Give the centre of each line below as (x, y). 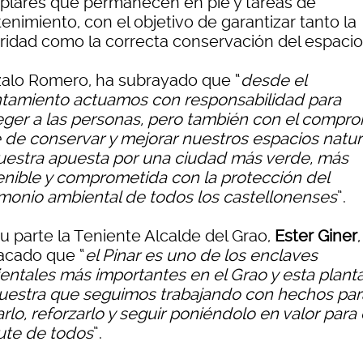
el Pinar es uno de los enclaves (201, 256)
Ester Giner (316, 236)
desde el (273, 81)
